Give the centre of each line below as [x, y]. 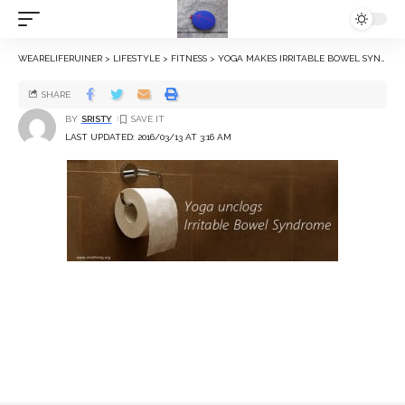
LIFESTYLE [137, 58]
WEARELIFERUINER [60, 58]
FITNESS [189, 58]
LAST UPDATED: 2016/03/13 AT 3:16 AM [148, 137]
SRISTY [96, 118]
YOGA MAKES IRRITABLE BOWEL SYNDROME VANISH [299, 58]
